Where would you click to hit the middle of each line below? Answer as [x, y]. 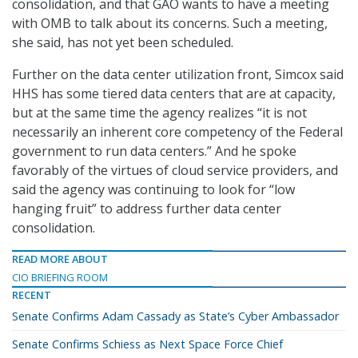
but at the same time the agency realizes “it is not [159, 113]
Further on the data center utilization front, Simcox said [178, 75]
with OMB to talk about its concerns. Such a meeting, [170, 24]
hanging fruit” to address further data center [147, 209]
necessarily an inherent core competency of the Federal [177, 132]
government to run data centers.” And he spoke [154, 151]
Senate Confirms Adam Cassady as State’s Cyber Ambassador [175, 316]
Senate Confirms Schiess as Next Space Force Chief [147, 344]
